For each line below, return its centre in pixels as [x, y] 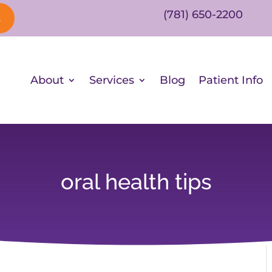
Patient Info [231, 80]
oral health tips [136, 182]
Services [112, 80]
